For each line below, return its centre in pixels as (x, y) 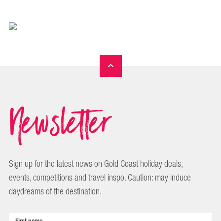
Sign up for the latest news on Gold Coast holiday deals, (96, 164)
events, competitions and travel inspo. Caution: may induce (100, 178)
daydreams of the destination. (55, 192)
